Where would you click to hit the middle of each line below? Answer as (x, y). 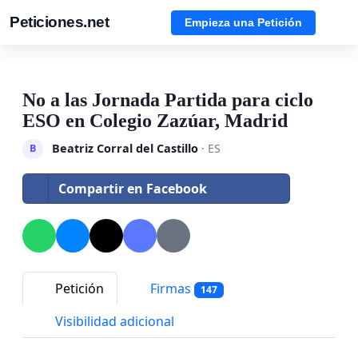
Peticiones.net (59, 22)
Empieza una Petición (243, 22)
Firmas (171, 288)
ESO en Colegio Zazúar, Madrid (155, 121)
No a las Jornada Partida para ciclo (168, 100)
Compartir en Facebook (133, 188)
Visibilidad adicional (113, 322)
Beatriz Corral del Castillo (125, 148)
